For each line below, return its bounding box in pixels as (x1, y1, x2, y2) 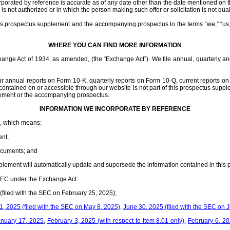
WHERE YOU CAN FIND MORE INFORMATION (48, 41, 182, 49)
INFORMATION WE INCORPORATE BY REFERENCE (40, 105, 190, 112)
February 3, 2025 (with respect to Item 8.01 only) (47, 217, 185, 225)
